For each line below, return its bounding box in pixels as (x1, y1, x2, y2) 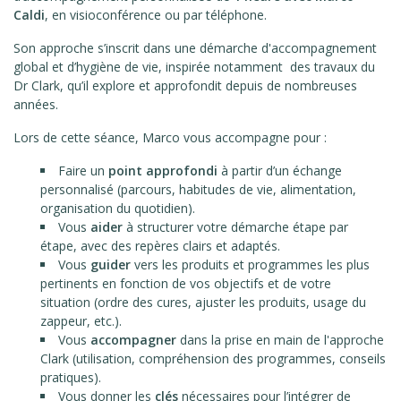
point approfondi (108, 161, 218, 179)
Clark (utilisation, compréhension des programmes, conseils (40, 349, 386, 367)
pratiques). (40, 368, 101, 386)
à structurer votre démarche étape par (123, 218, 348, 235)
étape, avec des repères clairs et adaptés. (40, 236, 284, 254)
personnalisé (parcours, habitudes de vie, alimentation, (40, 180, 356, 198)
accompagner (90, 330, 176, 348)
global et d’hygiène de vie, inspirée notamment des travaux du (13, 57, 375, 75)
